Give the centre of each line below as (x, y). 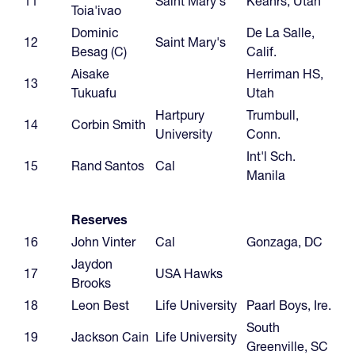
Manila (266, 175)
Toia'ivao (96, 10)
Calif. (261, 51)
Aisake (90, 73)
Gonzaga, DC (284, 241)
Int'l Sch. (271, 156)
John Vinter (103, 241)
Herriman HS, (285, 73)
